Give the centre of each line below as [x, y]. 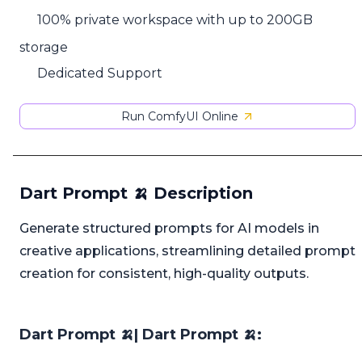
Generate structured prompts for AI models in [169, 229]
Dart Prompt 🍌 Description [136, 194]
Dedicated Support [100, 73]
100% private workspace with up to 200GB [175, 20]
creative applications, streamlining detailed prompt [187, 251]
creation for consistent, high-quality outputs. [164, 274]
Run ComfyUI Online [179, 117]
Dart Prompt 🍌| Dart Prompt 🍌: [141, 335]
